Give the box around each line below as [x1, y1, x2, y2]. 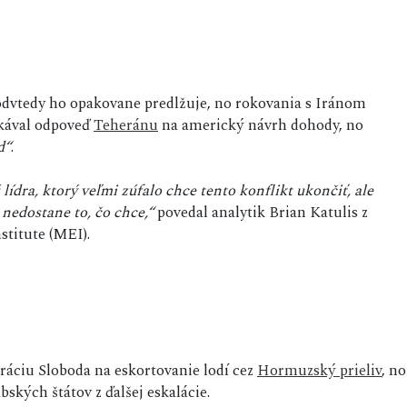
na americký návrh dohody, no [158, 114, 363, 138]
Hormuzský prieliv [257, 359, 382, 383]
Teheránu [94, 114, 158, 138]
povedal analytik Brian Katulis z [154, 201, 368, 225]
